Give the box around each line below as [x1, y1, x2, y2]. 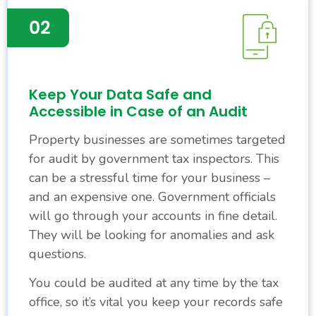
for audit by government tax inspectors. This [29, 150, 279, 167]
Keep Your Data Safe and [29, 84, 212, 104]
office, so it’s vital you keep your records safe [29, 293, 283, 311]
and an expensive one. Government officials [29, 188, 276, 205]
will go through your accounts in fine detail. [29, 207, 277, 224]
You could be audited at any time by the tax [29, 274, 279, 292]
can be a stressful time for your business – [29, 169, 270, 186]
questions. [29, 245, 86, 262]
